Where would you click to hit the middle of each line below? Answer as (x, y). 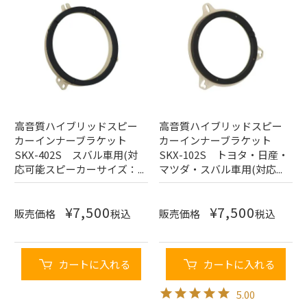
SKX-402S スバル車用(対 (76, 155)
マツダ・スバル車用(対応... (220, 169)
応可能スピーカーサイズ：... (79, 169)
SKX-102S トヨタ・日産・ (223, 155)
